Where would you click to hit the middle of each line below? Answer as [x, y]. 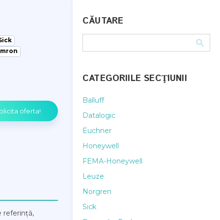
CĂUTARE [103, 21]
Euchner [97, 131]
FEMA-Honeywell [112, 161]
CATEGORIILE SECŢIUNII [135, 79]
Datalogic [99, 115]
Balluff [93, 100]
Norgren [97, 192]
